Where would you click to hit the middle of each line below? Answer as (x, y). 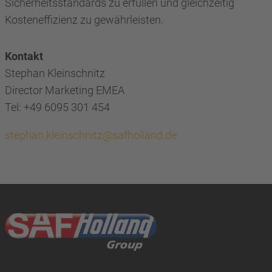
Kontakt (24, 56)
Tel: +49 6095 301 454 (57, 107)
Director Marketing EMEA (65, 90)
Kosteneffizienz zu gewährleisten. (84, 19)
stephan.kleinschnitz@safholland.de (91, 135)
